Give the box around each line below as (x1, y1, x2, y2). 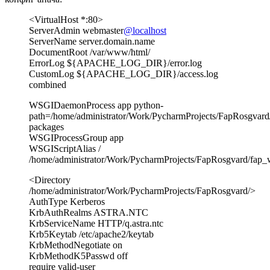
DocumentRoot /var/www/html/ (29, 46, 150, 57)
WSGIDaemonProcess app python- (29, 99, 163, 110)
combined (29, 79, 66, 90)
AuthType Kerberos (29, 196, 105, 207)
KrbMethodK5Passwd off (29, 250, 128, 261)
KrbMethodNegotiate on (29, 239, 122, 250)
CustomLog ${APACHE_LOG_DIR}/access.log (29, 68, 218, 79)
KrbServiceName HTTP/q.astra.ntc (29, 218, 163, 228)
